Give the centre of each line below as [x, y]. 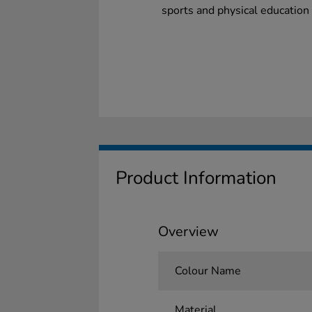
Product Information [196, 178]
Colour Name [208, 271]
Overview [188, 232]
